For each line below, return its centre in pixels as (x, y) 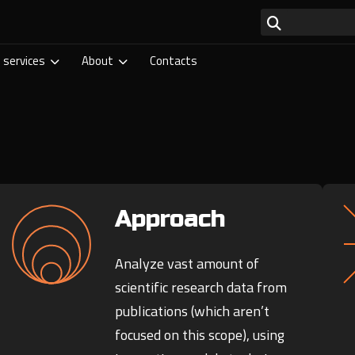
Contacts (174, 61)
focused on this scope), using (200, 335)
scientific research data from (201, 288)
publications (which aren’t (193, 311)
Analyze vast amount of (187, 264)
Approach (170, 219)
